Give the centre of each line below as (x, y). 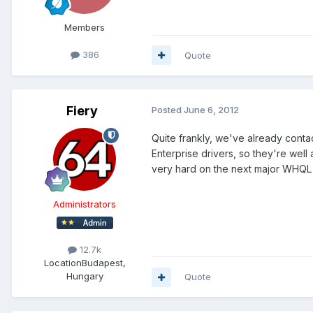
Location (63, 263)
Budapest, (103, 263)
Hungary (85, 276)
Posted (168, 109)
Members (85, 27)
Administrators (85, 204)
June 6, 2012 (211, 109)
